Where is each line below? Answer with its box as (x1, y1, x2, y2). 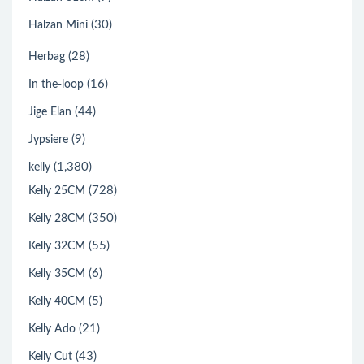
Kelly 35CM (28, 268, 85, 280)
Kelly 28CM (28, 213, 85, 225)
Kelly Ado (28, 323, 76, 336)
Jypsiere (28, 134, 68, 146)
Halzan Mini (28, 19, 88, 32)
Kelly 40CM (28, 296, 85, 308)
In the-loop (28, 79, 84, 91)
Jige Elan (28, 106, 71, 119)
